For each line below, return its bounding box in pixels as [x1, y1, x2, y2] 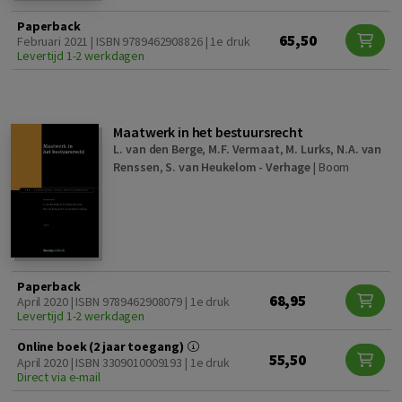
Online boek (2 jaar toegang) [17, 337, 187, 354]
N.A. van [336, 141, 382, 158]
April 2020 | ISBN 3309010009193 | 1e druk [17, 354, 230, 371]
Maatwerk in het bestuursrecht [113, 123, 303, 142]
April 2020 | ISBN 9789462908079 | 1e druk [17, 293, 230, 310]
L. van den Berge [113, 141, 203, 158]
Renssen [113, 159, 160, 176]
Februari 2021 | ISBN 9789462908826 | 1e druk [17, 33, 250, 50]
